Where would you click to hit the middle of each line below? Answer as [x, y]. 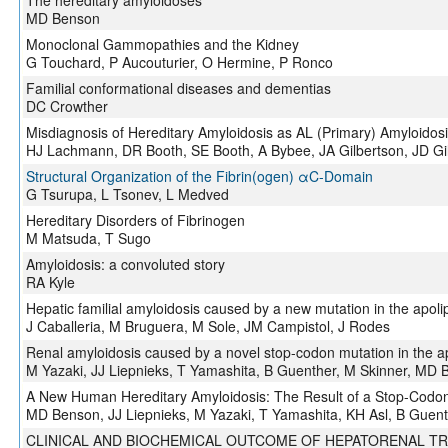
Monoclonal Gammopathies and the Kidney [162, 44]
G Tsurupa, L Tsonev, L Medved [127, 194]
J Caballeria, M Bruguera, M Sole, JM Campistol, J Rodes [207, 326]
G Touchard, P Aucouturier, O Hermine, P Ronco [179, 62]
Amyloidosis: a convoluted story [125, 264]
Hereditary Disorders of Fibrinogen [135, 220]
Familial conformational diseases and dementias [178, 88]
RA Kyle [50, 282]
